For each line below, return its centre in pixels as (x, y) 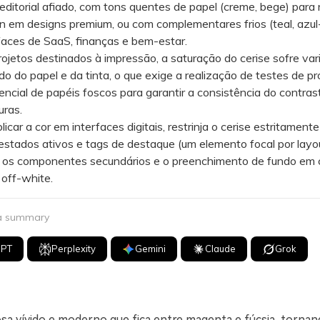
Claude (221, 249)
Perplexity (74, 249)
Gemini (151, 249)
